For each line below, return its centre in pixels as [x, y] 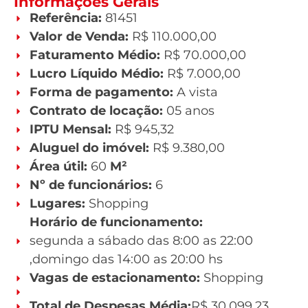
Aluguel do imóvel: [91, 148]
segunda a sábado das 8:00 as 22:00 [141, 241]
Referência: [67, 18]
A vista [197, 92]
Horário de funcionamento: [116, 222]
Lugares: [59, 204]
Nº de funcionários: [92, 185]
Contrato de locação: [98, 111]
